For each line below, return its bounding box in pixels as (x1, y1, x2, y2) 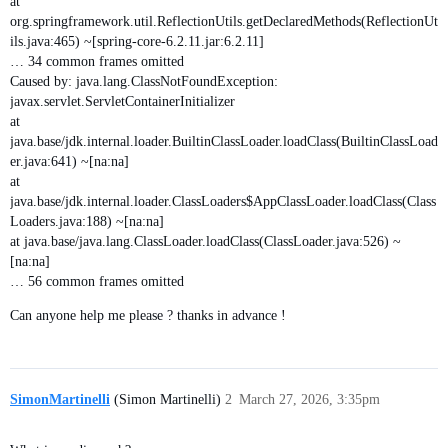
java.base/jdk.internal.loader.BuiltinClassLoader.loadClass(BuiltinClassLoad (10, 133, 438, 149)
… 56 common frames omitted (10, 273, 184, 289)
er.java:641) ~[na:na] (10, 153, 129, 169)
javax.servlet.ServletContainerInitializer (10, 93, 235, 109)
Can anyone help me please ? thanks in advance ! (10, 307, 286, 323)
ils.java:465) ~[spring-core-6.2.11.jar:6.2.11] (10, 33, 264, 49)
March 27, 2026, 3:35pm (239, 391, 380, 407)
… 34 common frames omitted (10, 53, 184, 69)
